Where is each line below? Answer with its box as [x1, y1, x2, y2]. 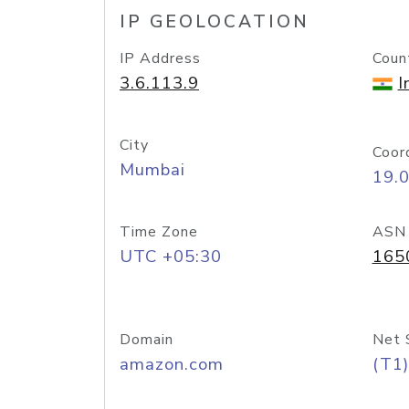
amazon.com [120, 352, 224, 376]
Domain [120, 330, 173, 350]
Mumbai [120, 158, 185, 182]
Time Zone [120, 222, 198, 242]
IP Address [120, 48, 201, 68]
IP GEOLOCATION [120, 10, 309, 34]
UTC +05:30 [120, 245, 222, 268]
